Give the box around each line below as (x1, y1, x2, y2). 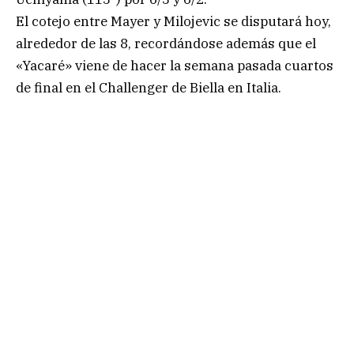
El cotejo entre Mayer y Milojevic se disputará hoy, (16, 12, 331, 30)
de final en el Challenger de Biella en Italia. (16, 78, 281, 96)
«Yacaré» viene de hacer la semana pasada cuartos (16, 56, 333, 74)
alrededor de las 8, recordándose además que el (16, 34, 316, 52)
